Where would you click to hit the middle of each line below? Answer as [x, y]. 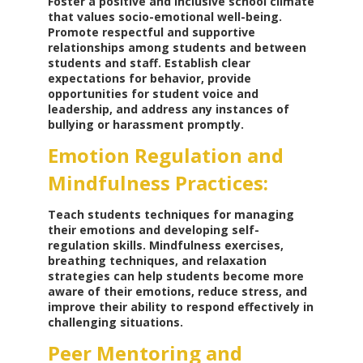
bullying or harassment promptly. [145, 125]
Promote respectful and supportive [151, 32]
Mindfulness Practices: [158, 183]
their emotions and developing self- [153, 230]
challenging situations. [115, 322]
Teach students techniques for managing [171, 215]
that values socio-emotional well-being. [164, 17]
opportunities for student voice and [153, 94]
